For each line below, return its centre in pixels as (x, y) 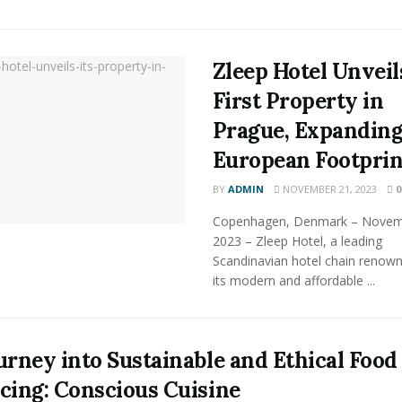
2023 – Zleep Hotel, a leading (297, 241)
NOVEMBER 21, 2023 (328, 189)
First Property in (298, 101)
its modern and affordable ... (293, 280)
